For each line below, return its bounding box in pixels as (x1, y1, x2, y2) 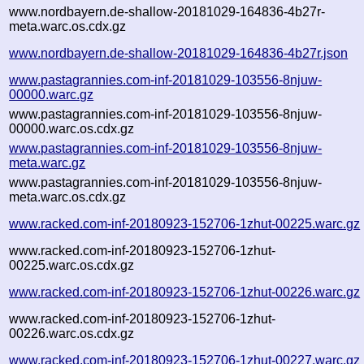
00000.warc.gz (9, 87, 94, 102)
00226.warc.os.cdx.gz (9, 326, 135, 340)
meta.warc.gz (9, 155, 86, 170)
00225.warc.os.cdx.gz (9, 258, 135, 272)
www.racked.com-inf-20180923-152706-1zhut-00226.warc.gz (9, 284, 361, 299)
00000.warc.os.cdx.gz (9, 121, 135, 136)
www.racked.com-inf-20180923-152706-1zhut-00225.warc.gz (9, 216, 361, 231)
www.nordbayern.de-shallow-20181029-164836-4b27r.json (9, 45, 349, 60)
